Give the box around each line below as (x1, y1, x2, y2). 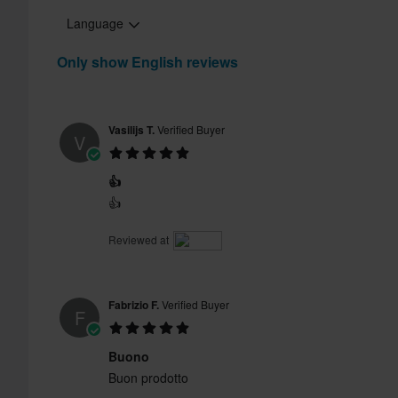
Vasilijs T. (108, 122, 155, 139)
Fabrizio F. (108, 297, 159, 314)
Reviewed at (108, 232, 171, 248)
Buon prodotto (108, 369, 188, 387)
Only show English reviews (57, 52, 238, 73)
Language (67, 14, 127, 33)
